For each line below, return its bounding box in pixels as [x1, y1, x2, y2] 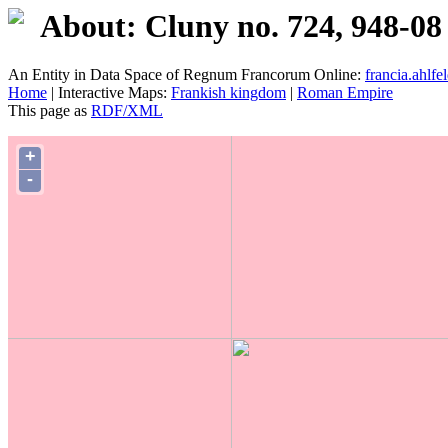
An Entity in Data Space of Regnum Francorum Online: [8, 66, 365, 84]
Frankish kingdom [171, 84, 286, 102]
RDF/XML [91, 102, 163, 120]
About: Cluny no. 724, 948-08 [40, 8, 442, 44]
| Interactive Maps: [47, 84, 171, 102]
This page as [8, 102, 91, 120]
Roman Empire [297, 84, 393, 102]
